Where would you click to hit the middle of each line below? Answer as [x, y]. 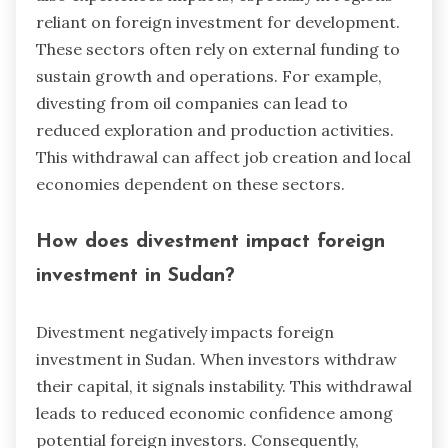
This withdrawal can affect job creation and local [223, 157]
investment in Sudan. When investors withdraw [216, 359]
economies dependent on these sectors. [190, 184]
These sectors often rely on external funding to [218, 49]
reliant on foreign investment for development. [218, 22]
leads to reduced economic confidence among [214, 413]
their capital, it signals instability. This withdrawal [224, 386]
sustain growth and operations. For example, [209, 76]
